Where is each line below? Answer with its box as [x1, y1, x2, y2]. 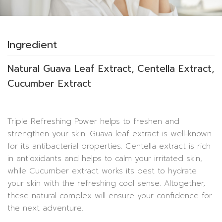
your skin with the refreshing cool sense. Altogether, [7, 177, 205, 189]
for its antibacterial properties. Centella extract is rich [7, 140, 211, 152]
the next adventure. [7, 202, 83, 214]
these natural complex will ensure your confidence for [7, 189, 212, 202]
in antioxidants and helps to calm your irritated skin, [7, 152, 202, 165]
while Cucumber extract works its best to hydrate [7, 165, 197, 177]
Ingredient [7, 36, 57, 53]
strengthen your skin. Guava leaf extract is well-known [7, 127, 212, 140]
